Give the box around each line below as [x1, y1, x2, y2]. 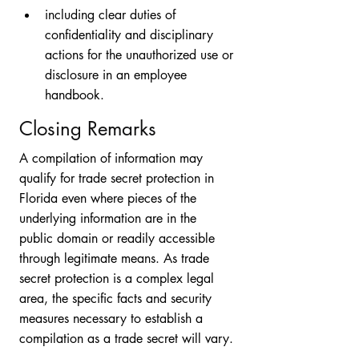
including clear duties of [45, 6, 179, 23]
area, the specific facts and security [19, 290, 216, 307]
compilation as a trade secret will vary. [19, 330, 237, 347]
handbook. [45, 87, 108, 103]
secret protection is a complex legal [19, 270, 218, 287]
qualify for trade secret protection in [19, 170, 218, 187]
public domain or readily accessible [19, 230, 219, 247]
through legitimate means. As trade [19, 250, 213, 267]
